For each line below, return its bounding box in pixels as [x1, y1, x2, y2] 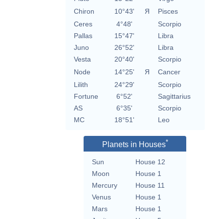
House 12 [135, 158, 165, 166]
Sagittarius [157, 92, 191, 101]
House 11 [135, 181, 165, 190]
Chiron [73, 7, 94, 16]
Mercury [92, 181, 117, 190]
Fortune [73, 92, 98, 101]
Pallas [73, 32, 92, 40]
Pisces [157, 7, 178, 16]
